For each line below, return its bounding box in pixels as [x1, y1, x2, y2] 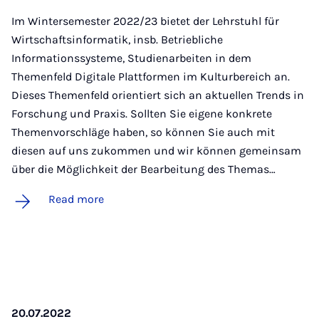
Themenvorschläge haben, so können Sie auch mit [11, 125, 275, 140]
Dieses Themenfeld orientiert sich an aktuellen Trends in [11, 88, 304, 103]
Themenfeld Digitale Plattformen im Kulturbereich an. [11, 70, 290, 84]
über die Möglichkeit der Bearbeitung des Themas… [11, 162, 276, 177]
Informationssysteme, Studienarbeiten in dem [11, 51, 251, 66]
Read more [48, 192, 104, 206]
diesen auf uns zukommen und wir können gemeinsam [11, 144, 301, 158]
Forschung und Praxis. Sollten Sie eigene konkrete [11, 107, 272, 121]
